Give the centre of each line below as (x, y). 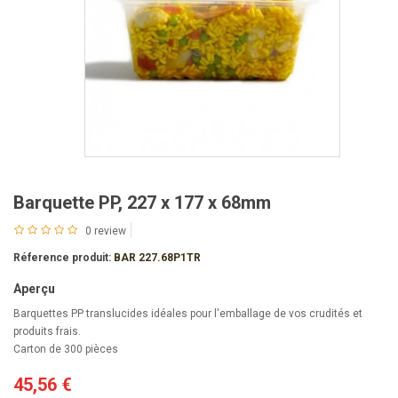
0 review (106, 231)
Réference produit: (62, 258)
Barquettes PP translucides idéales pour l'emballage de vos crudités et (188, 314)
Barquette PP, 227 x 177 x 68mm (142, 203)
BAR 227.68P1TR (157, 258)
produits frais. (47, 332)
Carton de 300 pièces (66, 350)
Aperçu (34, 289)
